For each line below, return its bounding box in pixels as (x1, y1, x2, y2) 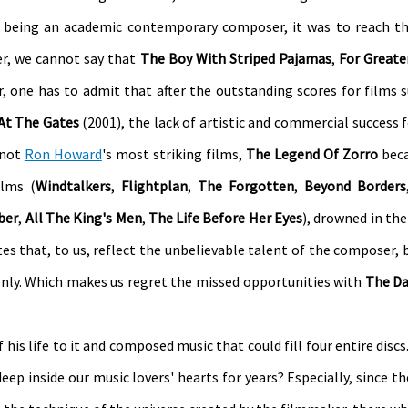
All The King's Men (25, 208, 142, 227)
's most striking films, (101, 144, 247, 163)
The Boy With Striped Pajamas (139, 48, 332, 67)
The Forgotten (198, 176, 295, 195)
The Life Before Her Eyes (148, 208, 303, 227)
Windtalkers (36, 176, 112, 195)
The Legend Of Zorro (246, 144, 379, 163)
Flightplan (121, 176, 189, 195)
